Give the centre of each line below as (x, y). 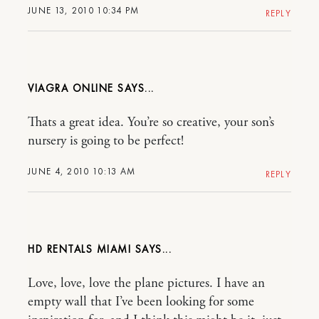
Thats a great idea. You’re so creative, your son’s (151, 122)
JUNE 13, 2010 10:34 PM (84, 10)
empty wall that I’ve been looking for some (141, 302)
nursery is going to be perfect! (106, 141)
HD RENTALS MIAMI (79, 249)
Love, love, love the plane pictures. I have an (146, 283)
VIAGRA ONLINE (71, 88)
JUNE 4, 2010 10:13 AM (82, 171)
